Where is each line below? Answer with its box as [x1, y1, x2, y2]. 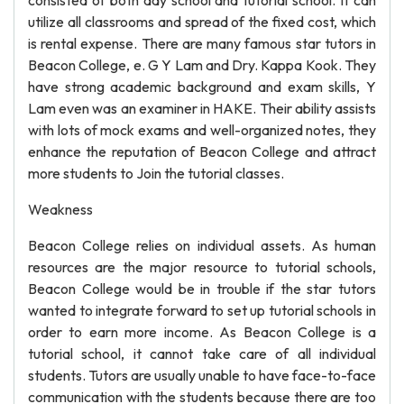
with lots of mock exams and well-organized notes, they [28, 121, 376, 139]
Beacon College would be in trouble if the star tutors [28, 280, 376, 298]
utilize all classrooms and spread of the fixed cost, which [28, 13, 376, 31]
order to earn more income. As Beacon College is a [28, 323, 376, 341]
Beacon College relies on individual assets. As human [28, 236, 376, 254]
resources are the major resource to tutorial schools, [28, 258, 376, 276]
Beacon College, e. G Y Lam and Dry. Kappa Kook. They [28, 56, 376, 74]
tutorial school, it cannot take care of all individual [28, 344, 376, 363]
